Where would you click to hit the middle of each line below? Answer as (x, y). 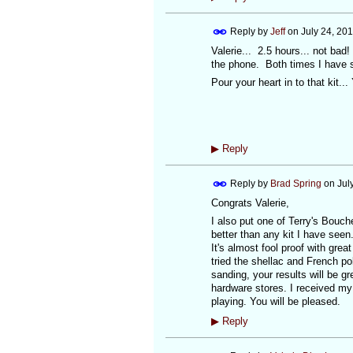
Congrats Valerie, (250, 203)
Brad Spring (295, 183)
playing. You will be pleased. (275, 302)
